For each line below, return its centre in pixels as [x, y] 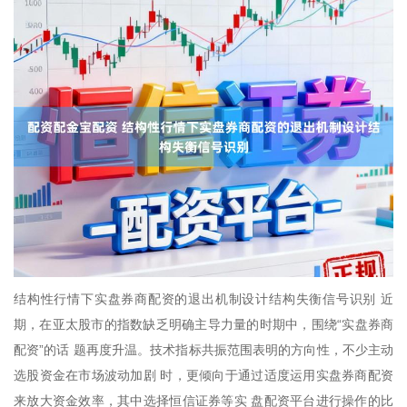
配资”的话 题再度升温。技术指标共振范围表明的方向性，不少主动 [203, 350]
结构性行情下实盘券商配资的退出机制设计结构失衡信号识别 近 [203, 299]
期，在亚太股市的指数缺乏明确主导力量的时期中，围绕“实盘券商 [203, 325]
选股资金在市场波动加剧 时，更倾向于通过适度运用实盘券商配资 [203, 376]
